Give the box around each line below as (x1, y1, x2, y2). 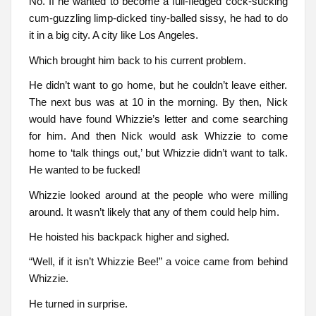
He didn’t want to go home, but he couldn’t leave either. (28, 79, 288, 92)
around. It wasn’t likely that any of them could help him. (28, 205, 279, 218)
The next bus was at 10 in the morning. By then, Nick (28, 96, 288, 109)
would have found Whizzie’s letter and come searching (28, 113, 288, 126)
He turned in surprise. (28, 297, 128, 310)
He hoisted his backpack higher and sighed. (28, 231, 229, 243)
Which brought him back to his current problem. (28, 54, 246, 66)
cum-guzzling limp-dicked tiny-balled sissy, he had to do (28, 12, 288, 25)
